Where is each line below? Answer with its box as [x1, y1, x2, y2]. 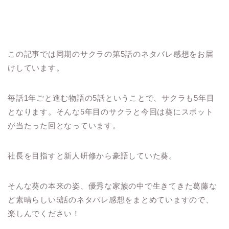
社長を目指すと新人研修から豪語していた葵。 [8, 151, 177, 161]
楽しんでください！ [8, 209, 80, 218]
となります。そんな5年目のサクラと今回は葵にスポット [8, 107, 214, 117]
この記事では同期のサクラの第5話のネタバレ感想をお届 [8, 50, 214, 59]
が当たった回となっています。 [8, 121, 121, 130]
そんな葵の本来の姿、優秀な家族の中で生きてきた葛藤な [8, 181, 217, 191]
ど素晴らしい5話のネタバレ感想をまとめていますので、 [8, 195, 214, 204]
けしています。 [8, 63, 64, 73]
